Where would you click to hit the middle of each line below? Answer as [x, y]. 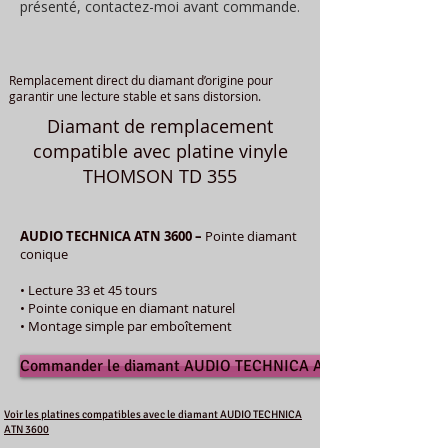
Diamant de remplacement [160, 125]
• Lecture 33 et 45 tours [88, 289]
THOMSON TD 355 [160, 175]
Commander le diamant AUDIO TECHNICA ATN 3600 [199, 365]
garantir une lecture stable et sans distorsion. [135, 95]
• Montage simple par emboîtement [126, 325]
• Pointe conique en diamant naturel [127, 307]
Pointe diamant [251, 235]
